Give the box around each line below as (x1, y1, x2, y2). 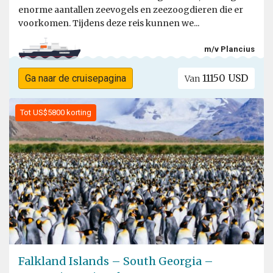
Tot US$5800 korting (20, 108, 91, 118)
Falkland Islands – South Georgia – (18, 254, 213, 269)
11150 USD (200, 72, 249, 85)
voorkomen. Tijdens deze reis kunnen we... (18, 18, 199, 29)
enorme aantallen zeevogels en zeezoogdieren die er (18, 4, 243, 16)
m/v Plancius (204, 44, 255, 54)
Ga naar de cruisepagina (24, 73, 126, 85)
